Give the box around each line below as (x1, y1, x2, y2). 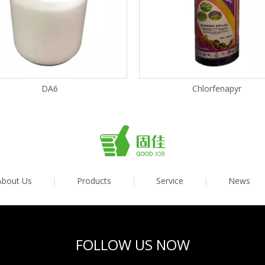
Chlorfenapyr (192, 83, 241, 94)
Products (76, 175, 111, 186)
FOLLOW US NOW (75, 235, 190, 254)
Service (156, 175, 183, 186)
